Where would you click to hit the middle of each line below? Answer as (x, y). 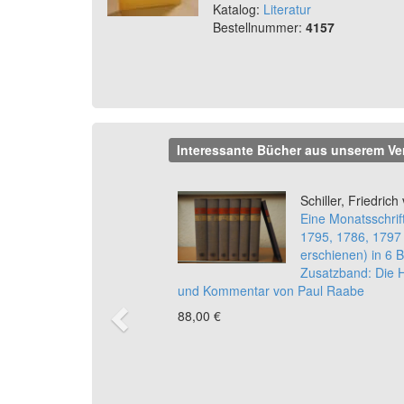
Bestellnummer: (259, 27)
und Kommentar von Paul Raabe (271, 291)
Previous (197, 202)
